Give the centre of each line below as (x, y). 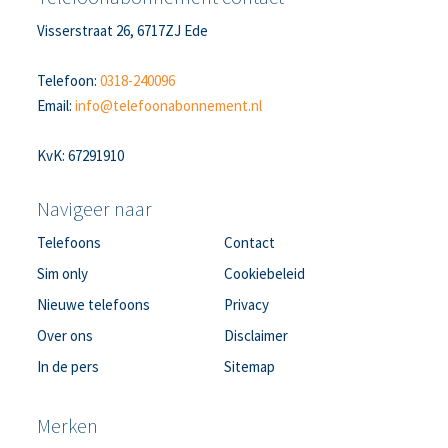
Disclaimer (256, 335)
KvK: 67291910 (81, 155)
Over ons (65, 335)
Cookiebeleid (264, 273)
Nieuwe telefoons (94, 304)
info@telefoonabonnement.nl (169, 105)
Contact (249, 242)
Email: (56, 105)
